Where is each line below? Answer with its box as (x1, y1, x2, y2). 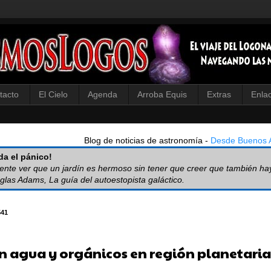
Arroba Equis (137, 90, 187, 100)
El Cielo (39, 90, 68, 100)
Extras (207, 90, 231, 100)
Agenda (88, 90, 117, 100)
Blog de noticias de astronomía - (84, 135, 211, 145)
